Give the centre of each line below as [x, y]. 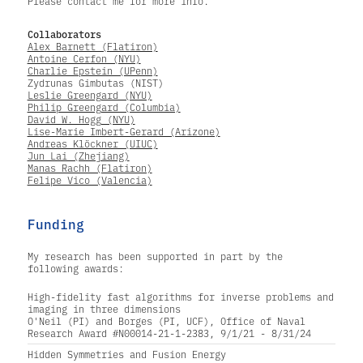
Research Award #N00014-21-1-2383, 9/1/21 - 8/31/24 [169, 333]
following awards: [75, 269]
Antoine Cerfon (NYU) [84, 58]
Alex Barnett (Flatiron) [92, 46]
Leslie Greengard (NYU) [90, 94]
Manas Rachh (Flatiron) [90, 167]
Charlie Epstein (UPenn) [92, 70]
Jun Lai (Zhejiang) [78, 155]
